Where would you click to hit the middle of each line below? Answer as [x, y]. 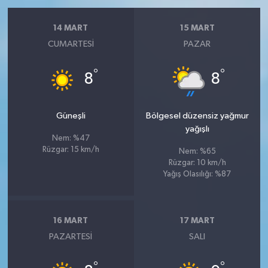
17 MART [197, 220]
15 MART [197, 28]
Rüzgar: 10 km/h [197, 163]
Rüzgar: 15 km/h [71, 150]
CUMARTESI [71, 44]
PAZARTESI [71, 237]
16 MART [71, 220]
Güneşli [71, 116]
